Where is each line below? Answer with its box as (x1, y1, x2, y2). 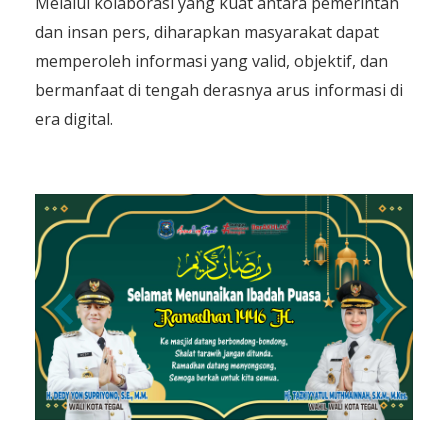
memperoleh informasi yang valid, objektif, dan (35, 49, 388, 72)
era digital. (35, 107, 113, 130)
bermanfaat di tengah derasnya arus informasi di (35, 78, 403, 101)
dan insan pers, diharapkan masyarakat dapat (35, 20, 379, 43)
